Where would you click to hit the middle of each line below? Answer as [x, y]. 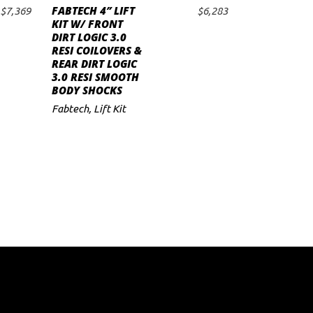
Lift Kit [109, 109]
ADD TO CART [147, 21]
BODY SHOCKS [87, 90]
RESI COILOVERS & [96, 50]
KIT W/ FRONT [87, 24]
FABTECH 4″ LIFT [93, 10]
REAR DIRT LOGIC [94, 64]
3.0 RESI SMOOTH [95, 77]
